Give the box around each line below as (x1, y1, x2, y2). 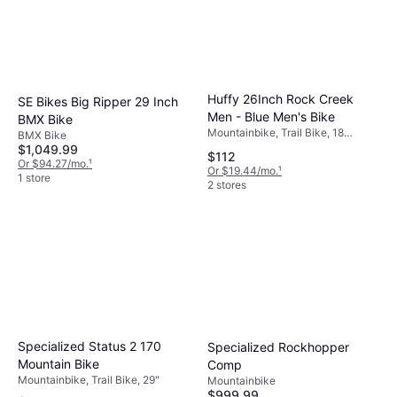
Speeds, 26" (207, 139, 267, 153)
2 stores (207, 177, 246, 191)
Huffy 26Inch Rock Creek (207, 90, 354, 106)
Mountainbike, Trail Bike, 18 (207, 125, 344, 139)
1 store (18, 170, 51, 184)
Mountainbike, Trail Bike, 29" (18, 372, 160, 386)
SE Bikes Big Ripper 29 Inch (18, 93, 178, 109)
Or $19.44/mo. (207, 163, 278, 177)
